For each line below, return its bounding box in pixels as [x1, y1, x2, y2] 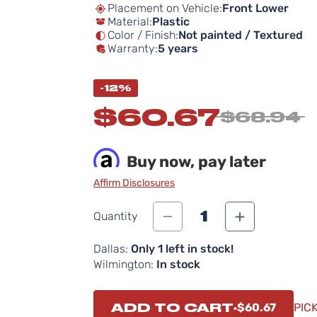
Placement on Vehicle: [108, 1, 222, 15]
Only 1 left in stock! [131, 242, 234, 255]
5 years [158, 42, 198, 55]
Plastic [152, 15, 190, 28]
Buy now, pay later [127, 152, 266, 171]
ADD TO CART [111, 301, 234, 315]
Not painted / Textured [178, 28, 303, 42]
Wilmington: [93, 258, 154, 271]
